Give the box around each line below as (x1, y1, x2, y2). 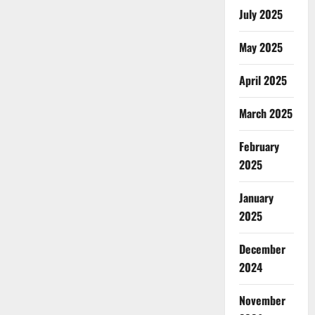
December (238, 240, 285, 257)
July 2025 (238, 6, 283, 22)
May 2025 (238, 39, 283, 56)
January (238, 189, 274, 206)
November (238, 292, 285, 309)
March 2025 (238, 105, 292, 122)
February (238, 138, 279, 155)
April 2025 (238, 72, 287, 89)
